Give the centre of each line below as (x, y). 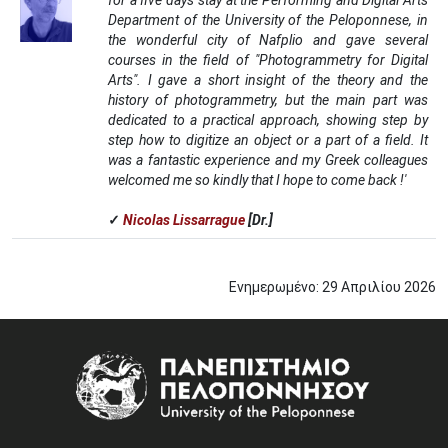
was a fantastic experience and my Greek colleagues (268, 160)
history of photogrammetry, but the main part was (268, 100)
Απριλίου (371, 287)
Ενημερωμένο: (274, 287)
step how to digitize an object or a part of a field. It (268, 140)
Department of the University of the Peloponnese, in (268, 20)
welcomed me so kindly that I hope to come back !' (257, 180)
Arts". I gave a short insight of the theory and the (268, 80)
